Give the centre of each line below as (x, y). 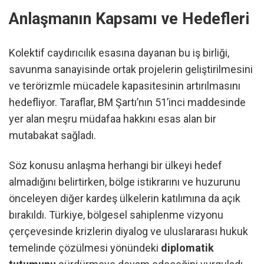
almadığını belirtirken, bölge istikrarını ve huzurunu (125, 182)
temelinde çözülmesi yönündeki (85, 248)
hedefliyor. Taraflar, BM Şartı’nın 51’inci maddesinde (127, 103)
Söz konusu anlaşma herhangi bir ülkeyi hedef (115, 166)
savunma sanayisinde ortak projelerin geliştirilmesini (131, 70)
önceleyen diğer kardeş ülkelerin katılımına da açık (125, 199)
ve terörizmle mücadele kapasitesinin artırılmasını (125, 86)
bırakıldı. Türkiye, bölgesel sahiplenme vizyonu (116, 215)
